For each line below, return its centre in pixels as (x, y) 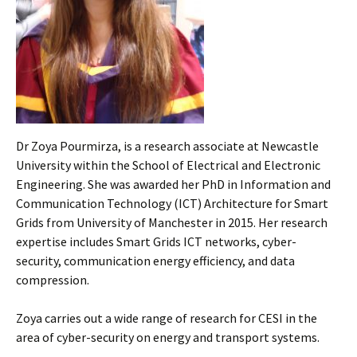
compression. (53, 280)
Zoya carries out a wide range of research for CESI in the (167, 318)
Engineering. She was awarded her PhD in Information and (173, 184)
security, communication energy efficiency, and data (155, 261)
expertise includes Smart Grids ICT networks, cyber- (156, 241)
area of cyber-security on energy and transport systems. (168, 337)
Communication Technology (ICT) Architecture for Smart (172, 203)
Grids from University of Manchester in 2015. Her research (172, 222)
